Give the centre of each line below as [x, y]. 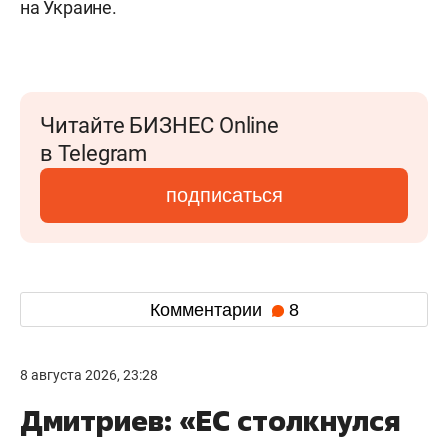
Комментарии [208, 309]
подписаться [224, 195]
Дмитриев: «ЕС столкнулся [210, 420]
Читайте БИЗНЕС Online [159, 125]
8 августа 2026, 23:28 [89, 375]
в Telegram [93, 153]
